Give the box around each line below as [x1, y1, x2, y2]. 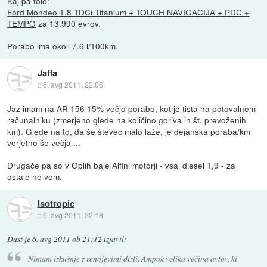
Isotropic [37, 197, 74, 210]
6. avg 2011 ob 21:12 [32, 233, 103, 244]
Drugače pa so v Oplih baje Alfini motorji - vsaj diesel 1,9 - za [7, 159, 236, 171]
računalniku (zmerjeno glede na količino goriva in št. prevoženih [7, 113, 247, 126]
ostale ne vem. [7, 170, 63, 182]
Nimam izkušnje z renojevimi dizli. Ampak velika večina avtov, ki [27, 253, 237, 265]
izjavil [104, 233, 125, 244]
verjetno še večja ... [7, 136, 81, 148]
